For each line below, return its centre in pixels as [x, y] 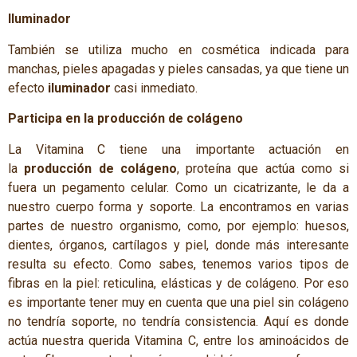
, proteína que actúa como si [263, 168]
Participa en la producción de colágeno [126, 119]
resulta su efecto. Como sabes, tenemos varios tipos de [178, 264]
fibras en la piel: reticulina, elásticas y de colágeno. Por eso [178, 283]
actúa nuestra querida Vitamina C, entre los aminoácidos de [178, 340]
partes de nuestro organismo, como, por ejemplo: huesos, [178, 226]
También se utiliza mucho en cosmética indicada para [178, 49]
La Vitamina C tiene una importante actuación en [178, 149]
